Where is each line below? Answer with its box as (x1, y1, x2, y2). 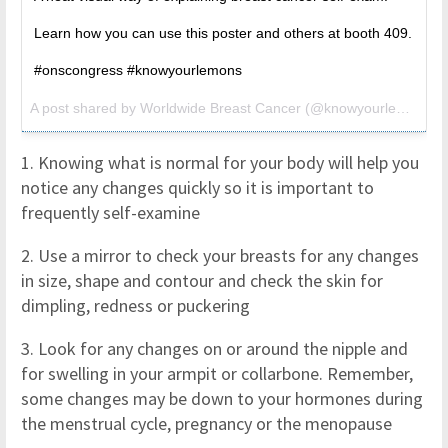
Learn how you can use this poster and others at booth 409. (34, 25, 412, 41)
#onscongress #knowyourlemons (34, 62, 242, 78)
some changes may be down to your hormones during (21, 387, 423, 410)
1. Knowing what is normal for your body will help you (21, 151, 419, 174)
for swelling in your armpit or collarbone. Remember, (21, 362, 413, 385)
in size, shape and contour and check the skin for (21, 269, 383, 292)
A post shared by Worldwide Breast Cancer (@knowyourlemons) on (396, 100, 410, 116)
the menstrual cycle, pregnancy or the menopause (21, 412, 392, 435)
